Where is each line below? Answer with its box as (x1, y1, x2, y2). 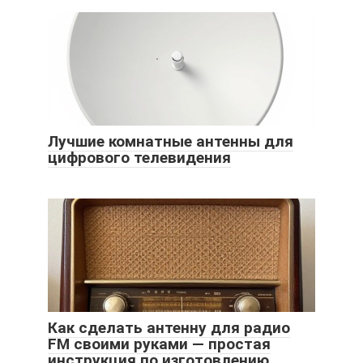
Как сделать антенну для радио (48, 318, 290, 337)
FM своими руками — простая (48, 334, 271, 353)
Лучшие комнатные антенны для (48, 131, 293, 151)
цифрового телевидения (48, 147, 231, 167)
